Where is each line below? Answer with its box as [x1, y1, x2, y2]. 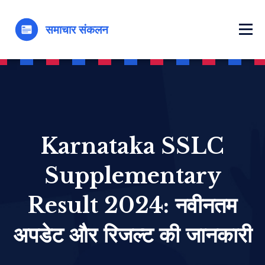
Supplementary [44, 162, 221, 189]
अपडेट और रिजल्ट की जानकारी [13, 221, 252, 248]
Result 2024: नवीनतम [28, 192, 237, 219]
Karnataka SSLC [41, 132, 224, 160]
